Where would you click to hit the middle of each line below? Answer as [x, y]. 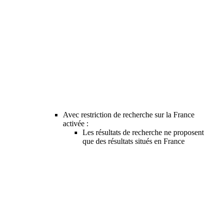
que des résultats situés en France [134, 141]
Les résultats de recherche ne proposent [143, 132]
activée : [76, 123]
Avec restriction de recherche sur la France [129, 114]
